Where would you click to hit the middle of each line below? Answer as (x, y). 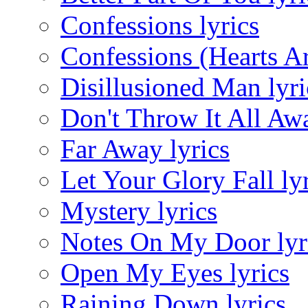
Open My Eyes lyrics (175, 273)
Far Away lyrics (145, 149)
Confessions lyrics (160, 25)
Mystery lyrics (139, 211)
